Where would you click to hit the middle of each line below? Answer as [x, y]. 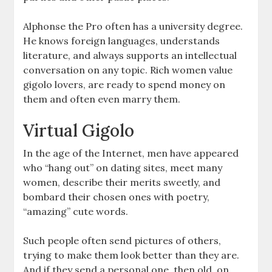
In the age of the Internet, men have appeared [131, 153]
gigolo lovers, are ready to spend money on [124, 85]
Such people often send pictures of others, [122, 241]
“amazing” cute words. [76, 212]
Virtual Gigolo [79, 131]
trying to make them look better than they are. [131, 255]
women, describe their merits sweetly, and [122, 182]
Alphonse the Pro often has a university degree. [133, 26]
